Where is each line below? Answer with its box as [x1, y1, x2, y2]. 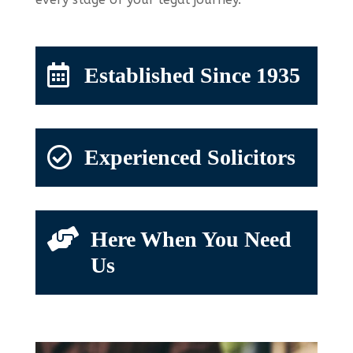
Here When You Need [90, 226, 292, 251]
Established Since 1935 [84, 62, 300, 87]
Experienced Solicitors [84, 144, 295, 169]
